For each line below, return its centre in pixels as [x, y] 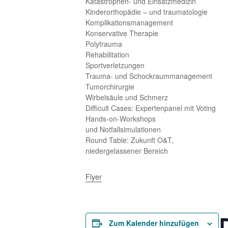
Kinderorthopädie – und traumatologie [147, 12]
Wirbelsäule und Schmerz [127, 97]
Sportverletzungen [115, 65]
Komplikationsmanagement [129, 22]
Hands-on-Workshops [121, 119]
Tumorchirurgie [110, 87]
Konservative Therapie [122, 33]
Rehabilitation [107, 54]
